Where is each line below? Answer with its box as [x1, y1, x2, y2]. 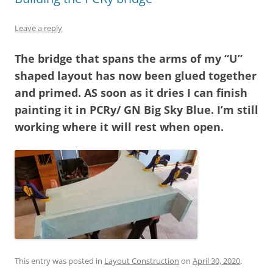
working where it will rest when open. [15, 119, 224, 134]
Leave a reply [15, 22, 62, 34]
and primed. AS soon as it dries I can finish [15, 85, 247, 100]
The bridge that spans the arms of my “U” [15, 51, 243, 66]
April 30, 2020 [193, 255, 240, 266]
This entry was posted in [15, 255, 104, 266]
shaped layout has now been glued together [15, 68, 257, 83]
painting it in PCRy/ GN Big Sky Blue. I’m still [15, 102, 258, 117]
